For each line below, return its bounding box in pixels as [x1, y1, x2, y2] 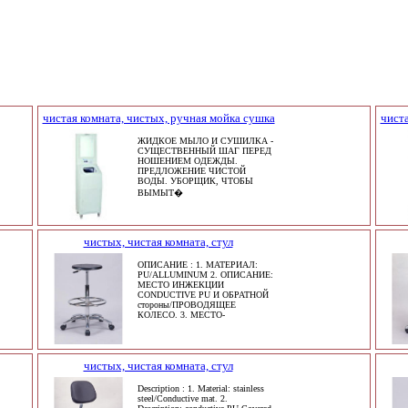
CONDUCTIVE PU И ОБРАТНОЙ [137, 290, 269, 300]
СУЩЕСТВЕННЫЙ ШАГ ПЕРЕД [137, 146, 271, 156]
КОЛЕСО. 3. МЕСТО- [137, 310, 225, 320]
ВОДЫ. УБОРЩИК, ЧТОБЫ [137, 176, 253, 186]
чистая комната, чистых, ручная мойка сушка [42, 111, 275, 125]
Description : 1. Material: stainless [137, 383, 264, 393]
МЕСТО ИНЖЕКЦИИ [137, 280, 224, 290]
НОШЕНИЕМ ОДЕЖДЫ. [137, 156, 238, 166]
